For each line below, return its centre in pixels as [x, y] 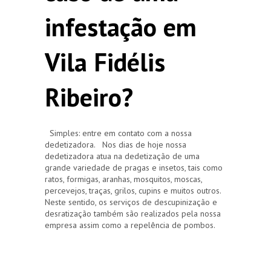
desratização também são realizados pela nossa [133, 213]
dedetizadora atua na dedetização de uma [122, 156]
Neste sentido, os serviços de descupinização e [131, 202]
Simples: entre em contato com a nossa [118, 133]
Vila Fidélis [105, 62]
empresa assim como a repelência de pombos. [130, 225]
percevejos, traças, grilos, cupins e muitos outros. [133, 190]
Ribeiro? [89, 97]
